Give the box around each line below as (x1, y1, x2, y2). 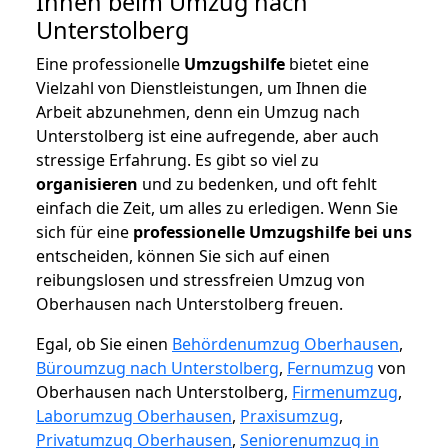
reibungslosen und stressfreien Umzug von (36, 269, 365, 292)
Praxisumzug (240, 405, 339, 428)
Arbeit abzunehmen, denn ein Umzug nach (36, 101, 360, 124)
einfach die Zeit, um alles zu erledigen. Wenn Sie (36, 197, 398, 220)
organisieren (36, 173, 138, 196)
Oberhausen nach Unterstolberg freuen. (36, 293, 343, 316)
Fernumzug (287, 357, 374, 380)
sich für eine (36, 221, 133, 244)
